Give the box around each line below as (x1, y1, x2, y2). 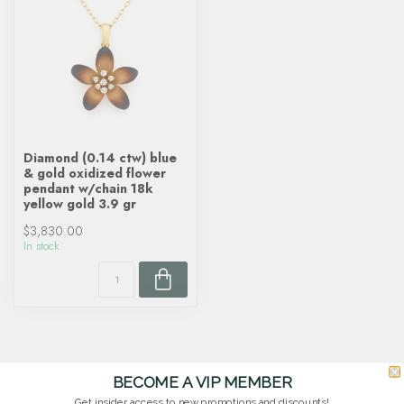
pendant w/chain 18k (23, 179, 153, 197)
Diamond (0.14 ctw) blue (23, 149, 177, 167)
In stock (23, 238, 59, 254)
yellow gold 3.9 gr (23, 195, 136, 213)
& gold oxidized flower (23, 164, 166, 182)
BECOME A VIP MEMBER (112, 372, 292, 391)
